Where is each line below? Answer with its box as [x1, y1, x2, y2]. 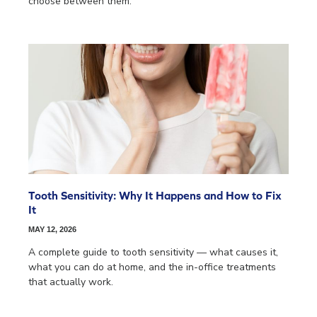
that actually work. [28, 275, 113, 289]
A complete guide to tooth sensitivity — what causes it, [28, 246, 278, 260]
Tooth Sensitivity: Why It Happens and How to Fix [28, 189, 282, 202]
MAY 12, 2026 [28, 225, 76, 234]
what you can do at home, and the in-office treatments [28, 260, 276, 275]
